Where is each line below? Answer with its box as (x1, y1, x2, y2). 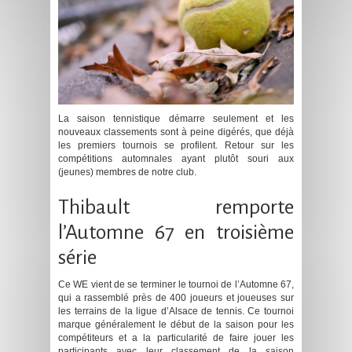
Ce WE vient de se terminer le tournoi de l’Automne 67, (58, 278, 294, 290)
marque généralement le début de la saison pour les (58, 318, 294, 330)
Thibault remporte (58, 196, 294, 218)
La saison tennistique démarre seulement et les (58, 112, 294, 124)
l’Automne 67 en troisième (58, 221, 294, 244)
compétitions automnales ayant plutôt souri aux (58, 152, 294, 164)
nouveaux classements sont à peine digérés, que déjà (58, 126, 294, 137)
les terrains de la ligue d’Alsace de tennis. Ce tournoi (58, 305, 294, 317)
